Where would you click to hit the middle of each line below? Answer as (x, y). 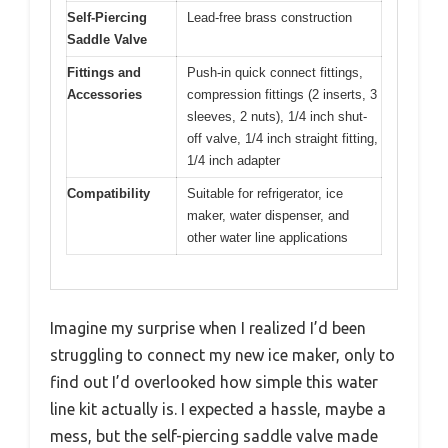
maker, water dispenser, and (268, 215)
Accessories (104, 94)
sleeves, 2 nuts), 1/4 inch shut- (277, 116)
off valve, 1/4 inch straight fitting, (282, 138)
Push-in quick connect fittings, (275, 72)
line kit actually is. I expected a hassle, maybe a (218, 409)
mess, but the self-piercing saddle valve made (214, 436)
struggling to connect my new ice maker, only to (222, 355)
